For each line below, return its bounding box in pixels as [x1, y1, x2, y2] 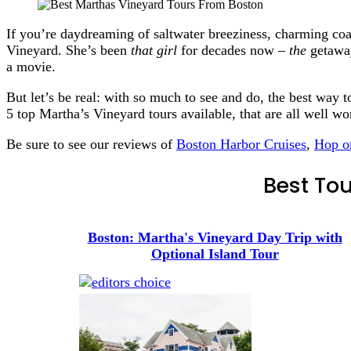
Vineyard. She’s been [6, 42, 131, 58]
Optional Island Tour [150, 245, 279, 262]
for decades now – [181, 42, 289, 58]
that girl [131, 42, 181, 58]
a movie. [6, 58, 56, 74]
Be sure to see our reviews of [6, 136, 176, 152]
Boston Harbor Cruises [176, 136, 306, 152]
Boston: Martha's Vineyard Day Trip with [87, 229, 342, 245]
